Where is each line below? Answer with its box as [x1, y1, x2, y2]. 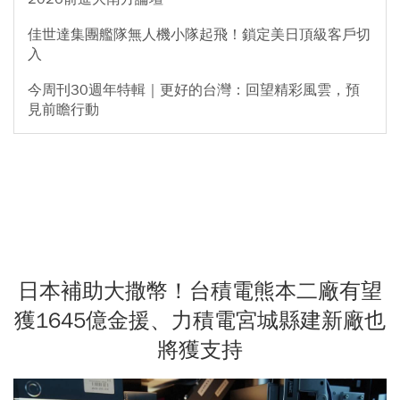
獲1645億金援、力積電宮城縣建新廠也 [14, 306, 386, 334]
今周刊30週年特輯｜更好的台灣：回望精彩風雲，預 [28, 80, 360, 99]
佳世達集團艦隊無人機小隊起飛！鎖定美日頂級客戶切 [28, 25, 371, 44]
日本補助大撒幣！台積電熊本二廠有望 [18, 277, 382, 304]
